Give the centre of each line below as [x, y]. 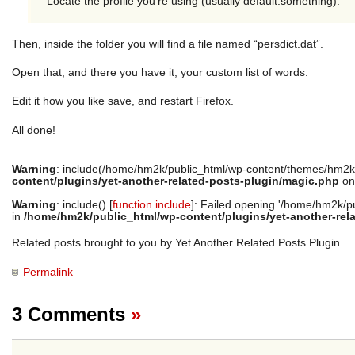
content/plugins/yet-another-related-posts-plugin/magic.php [176, 181]
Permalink [48, 272]
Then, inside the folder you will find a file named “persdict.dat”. [168, 44]
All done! [34, 130]
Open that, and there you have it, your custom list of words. [160, 73]
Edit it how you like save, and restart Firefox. [123, 101]
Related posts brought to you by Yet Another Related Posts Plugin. [177, 243]
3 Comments [71, 315]
